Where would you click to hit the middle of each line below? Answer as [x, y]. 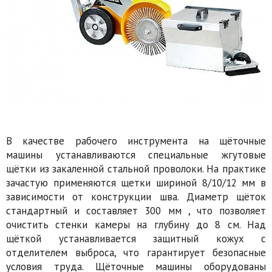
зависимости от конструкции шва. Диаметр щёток [136, 196]
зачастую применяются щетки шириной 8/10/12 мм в [136, 182]
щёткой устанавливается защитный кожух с [136, 238]
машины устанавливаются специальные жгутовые [136, 155]
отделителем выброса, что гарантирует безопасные [136, 252]
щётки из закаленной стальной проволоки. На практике [136, 168]
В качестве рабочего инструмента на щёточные [136, 141]
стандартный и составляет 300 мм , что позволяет [136, 210]
